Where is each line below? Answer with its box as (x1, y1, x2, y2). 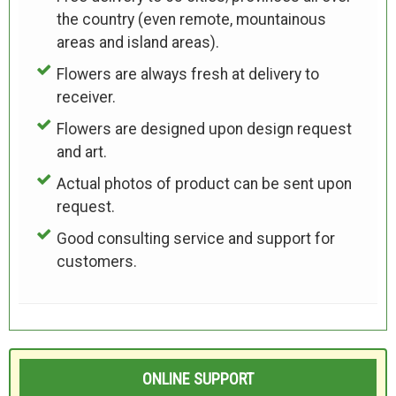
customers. (56, 252, 137, 270)
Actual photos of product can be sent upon (56, 174, 352, 193)
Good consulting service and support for (56, 229, 335, 247)
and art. (56, 142, 107, 161)
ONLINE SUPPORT (142, 369, 254, 388)
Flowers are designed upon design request (56, 119, 352, 138)
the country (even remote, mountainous (56, 10, 326, 28)
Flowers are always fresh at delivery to (56, 65, 319, 83)
